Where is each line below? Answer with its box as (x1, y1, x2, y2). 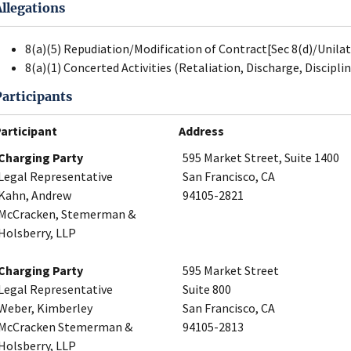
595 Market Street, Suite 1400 (183, 150, 339, 166)
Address (179, 123, 224, 139)
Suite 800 (183, 281, 231, 298)
